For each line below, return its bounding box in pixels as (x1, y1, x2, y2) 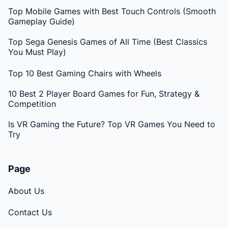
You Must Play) (8, 46, 66, 57)
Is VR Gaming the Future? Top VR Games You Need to (8, 119, 215, 129)
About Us (8, 185, 44, 196)
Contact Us (8, 207, 52, 217)
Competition (8, 98, 56, 109)
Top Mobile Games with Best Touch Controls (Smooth (8, 6, 216, 16)
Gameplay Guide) (8, 16, 75, 26)
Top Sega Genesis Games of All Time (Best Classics (8, 36, 207, 47)
